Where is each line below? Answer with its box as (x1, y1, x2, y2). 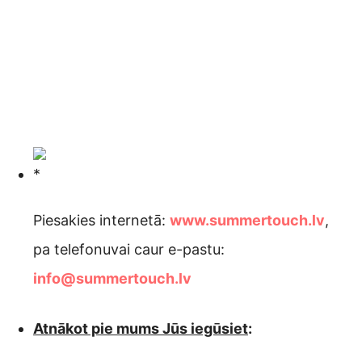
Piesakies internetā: (33, 212, 170, 229)
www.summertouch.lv (170, 212, 325, 229)
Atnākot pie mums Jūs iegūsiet (33, 320, 248, 338)
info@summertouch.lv (33, 270, 192, 288)
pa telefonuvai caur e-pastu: (33, 241, 225, 259)
